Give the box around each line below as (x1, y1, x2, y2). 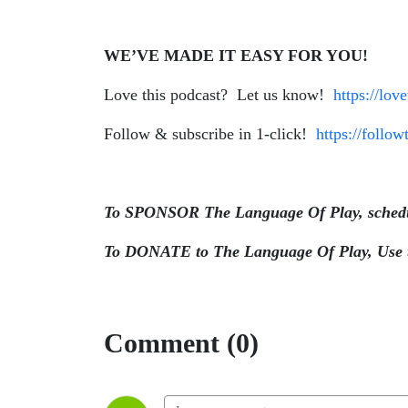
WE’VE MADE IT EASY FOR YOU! (104, 46, 372, 65)
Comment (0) (104, 328, 259, 358)
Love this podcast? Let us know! (104, 86, 333, 104)
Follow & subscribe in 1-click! (104, 125, 316, 143)
